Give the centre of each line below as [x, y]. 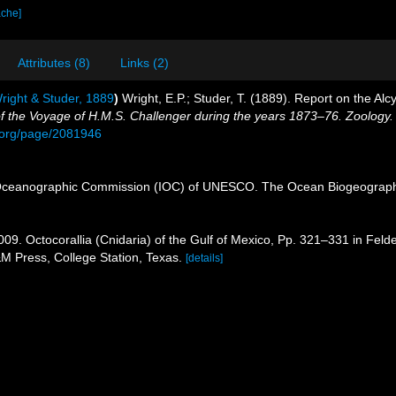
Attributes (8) [54, 63]
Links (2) [145, 63]
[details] [204, 258]
